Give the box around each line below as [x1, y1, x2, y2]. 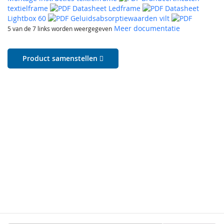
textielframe [7, 3, 48, 13]
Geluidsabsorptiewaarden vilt [70, 13, 169, 23]
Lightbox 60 [7, 13, 46, 23]
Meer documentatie [114, 23, 180, 33]
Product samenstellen [22, 53, 99, 63]
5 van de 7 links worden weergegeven [7, 24, 112, 33]
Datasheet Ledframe [72, 3, 140, 13]
